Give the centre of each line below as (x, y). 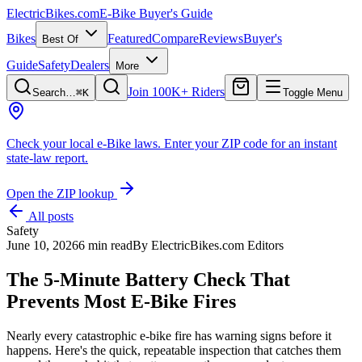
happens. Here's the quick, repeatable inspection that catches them (174, 350)
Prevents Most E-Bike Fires (121, 301)
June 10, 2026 (42, 245)
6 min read (105, 245)
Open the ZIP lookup (62, 194)
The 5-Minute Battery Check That (148, 279)
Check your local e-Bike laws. (84, 143)
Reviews (221, 38)
